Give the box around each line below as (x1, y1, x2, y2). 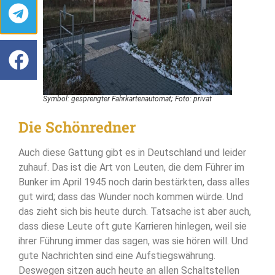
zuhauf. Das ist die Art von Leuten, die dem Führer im (18, 161, 244, 174)
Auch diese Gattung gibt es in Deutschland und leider (18, 147, 246, 159)
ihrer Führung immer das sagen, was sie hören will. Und (18, 235, 248, 247)
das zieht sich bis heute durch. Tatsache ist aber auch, (18, 206, 251, 218)
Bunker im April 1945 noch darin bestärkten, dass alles (18, 176, 250, 188)
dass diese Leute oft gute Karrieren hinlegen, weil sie (18, 220, 247, 233)
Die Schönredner (18, 117, 136, 137)
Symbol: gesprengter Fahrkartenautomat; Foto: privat (43, 95, 212, 104)
